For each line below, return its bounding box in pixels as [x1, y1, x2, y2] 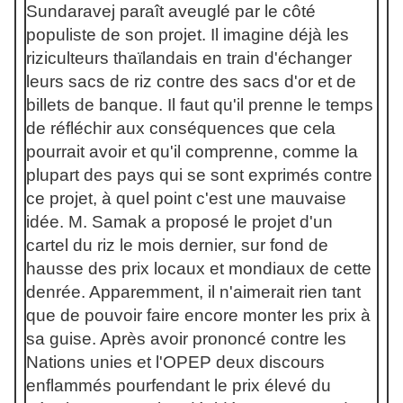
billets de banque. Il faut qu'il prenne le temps [26, 95, 373, 114]
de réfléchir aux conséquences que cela [26, 119, 336, 138]
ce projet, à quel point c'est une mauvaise [26, 189, 346, 208]
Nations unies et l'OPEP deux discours [26, 353, 325, 372]
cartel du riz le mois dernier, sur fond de [26, 236, 328, 255]
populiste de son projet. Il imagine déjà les [26, 25, 349, 44]
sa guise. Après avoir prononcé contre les [26, 329, 346, 348]
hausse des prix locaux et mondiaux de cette [26, 259, 372, 278]
